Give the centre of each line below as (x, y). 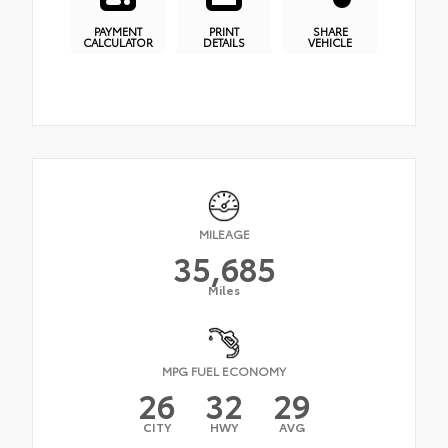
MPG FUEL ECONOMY (224, 370)
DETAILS (224, 41)
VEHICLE (330, 41)
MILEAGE (224, 233)
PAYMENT (118, 30)
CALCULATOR (118, 41)
